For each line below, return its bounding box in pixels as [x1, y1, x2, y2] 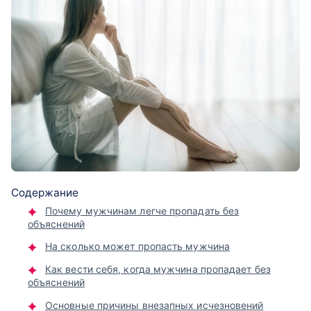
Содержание [11, 185, 78, 199]
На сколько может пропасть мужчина [45, 240, 230, 253]
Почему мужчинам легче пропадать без [45, 204, 239, 217]
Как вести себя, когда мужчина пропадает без [45, 262, 271, 275]
